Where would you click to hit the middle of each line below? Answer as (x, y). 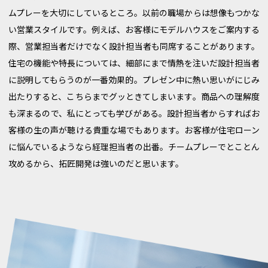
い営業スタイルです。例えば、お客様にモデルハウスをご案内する (134, 31)
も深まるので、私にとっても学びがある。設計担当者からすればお (134, 115)
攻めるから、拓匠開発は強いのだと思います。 (96, 165)
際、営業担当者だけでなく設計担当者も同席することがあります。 (134, 48)
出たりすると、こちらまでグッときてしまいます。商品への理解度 (134, 98)
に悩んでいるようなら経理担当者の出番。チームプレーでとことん (134, 148)
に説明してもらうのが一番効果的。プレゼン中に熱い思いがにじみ (134, 81)
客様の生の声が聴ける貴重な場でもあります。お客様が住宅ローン (134, 132)
